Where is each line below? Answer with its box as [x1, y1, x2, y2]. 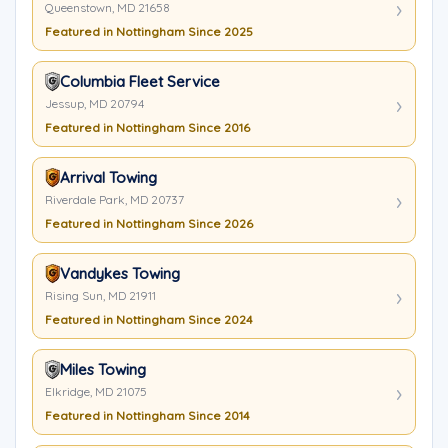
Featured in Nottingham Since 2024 [45, 312, 253, 327]
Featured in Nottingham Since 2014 [45, 408, 250, 423]
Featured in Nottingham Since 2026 [45, 216, 253, 231]
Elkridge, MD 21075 [45, 384, 147, 399]
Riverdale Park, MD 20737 [45, 192, 184, 207]
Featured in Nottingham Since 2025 [45, 24, 253, 39]
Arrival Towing [60, 168, 157, 187]
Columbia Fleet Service [60, 72, 220, 91]
